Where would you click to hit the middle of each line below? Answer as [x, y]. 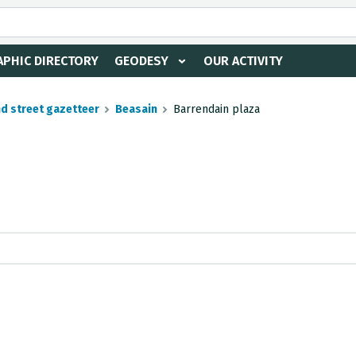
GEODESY [141, 61]
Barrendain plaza [217, 109]
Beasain [136, 109]
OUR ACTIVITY [243, 61]
